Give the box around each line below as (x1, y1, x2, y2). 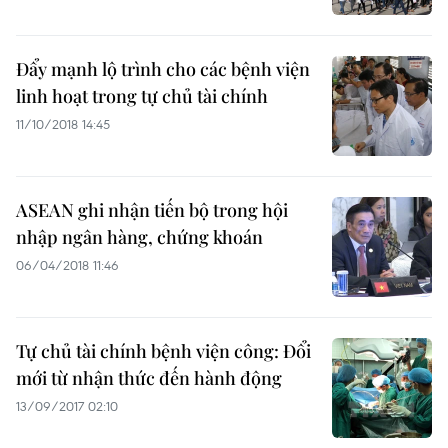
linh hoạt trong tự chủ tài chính (16, 84, 268, 108)
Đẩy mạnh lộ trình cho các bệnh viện (16, 57, 310, 81)
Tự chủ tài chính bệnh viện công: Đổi (16, 339, 311, 363)
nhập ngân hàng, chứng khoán (16, 225, 263, 249)
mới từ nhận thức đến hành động (16, 366, 282, 390)
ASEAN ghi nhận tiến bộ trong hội (16, 198, 288, 222)
